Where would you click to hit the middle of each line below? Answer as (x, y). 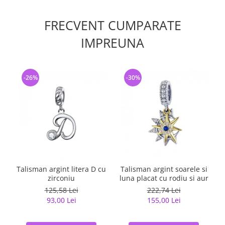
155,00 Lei (164, 200)
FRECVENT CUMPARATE (113, 25)
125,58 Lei (61, 190)
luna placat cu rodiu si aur (164, 178)
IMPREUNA (113, 43)
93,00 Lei (61, 200)
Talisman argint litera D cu (61, 169)
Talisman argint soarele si (164, 169)
